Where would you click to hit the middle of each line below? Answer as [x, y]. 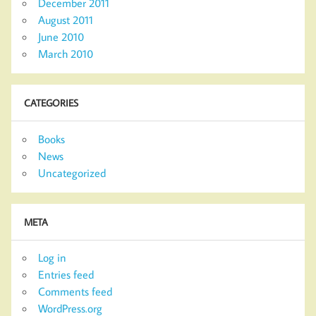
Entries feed [66, 275]
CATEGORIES [51, 103]
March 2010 [66, 53]
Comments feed [75, 292]
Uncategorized [72, 172]
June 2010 [61, 36]
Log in [52, 258]
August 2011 [66, 19]
